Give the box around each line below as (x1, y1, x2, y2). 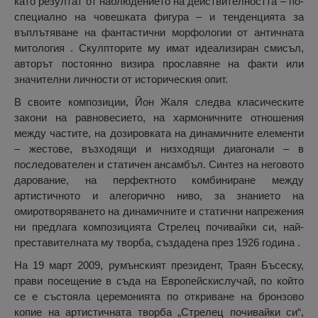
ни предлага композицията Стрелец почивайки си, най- (14, 221, 304, 234)
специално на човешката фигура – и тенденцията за (14, 11, 304, 23)
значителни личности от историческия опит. (14, 73, 228, 86)
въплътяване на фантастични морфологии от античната (14, 26, 304, 39)
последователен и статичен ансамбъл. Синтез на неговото (14, 158, 304, 171)
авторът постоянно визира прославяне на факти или (14, 57, 304, 70)
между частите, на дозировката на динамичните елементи (14, 127, 304, 140)
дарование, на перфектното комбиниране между (14, 174, 304, 187)
